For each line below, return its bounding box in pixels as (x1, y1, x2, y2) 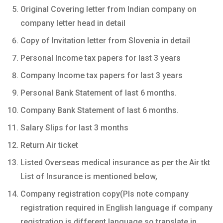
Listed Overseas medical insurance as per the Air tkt (20, 157, 210, 167)
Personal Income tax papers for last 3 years (20, 53, 181, 63)
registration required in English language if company (20, 203, 213, 213)
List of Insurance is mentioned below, (20, 171, 157, 181)
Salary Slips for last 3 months (20, 122, 128, 132)
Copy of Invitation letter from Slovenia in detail (20, 35, 190, 45)
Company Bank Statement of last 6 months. (20, 105, 179, 115)
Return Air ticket (20, 140, 78, 150)
